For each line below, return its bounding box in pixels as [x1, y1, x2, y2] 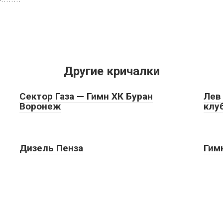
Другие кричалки [63, 64, 160, 78]
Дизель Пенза [19, 142, 83, 154]
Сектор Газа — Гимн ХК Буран [19, 90, 153, 102]
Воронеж [19, 100, 61, 112]
